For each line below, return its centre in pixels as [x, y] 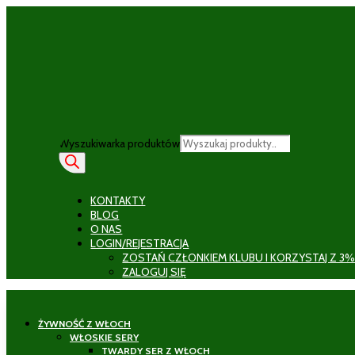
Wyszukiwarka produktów [120, 143]
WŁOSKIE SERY [104, 337]
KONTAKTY [118, 200]
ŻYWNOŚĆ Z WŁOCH [84, 324]
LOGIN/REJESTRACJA [140, 243]
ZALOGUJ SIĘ [155, 272]
